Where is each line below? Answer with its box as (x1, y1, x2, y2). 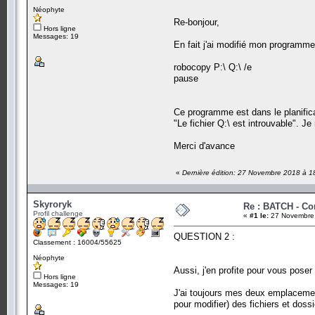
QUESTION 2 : (174, 231, 235, 242)
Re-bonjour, (174, 16, 219, 27)
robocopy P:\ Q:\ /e (174, 61, 252, 72)
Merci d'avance (174, 140, 235, 151)
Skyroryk (33, 198, 72, 210)
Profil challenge (33, 209, 83, 217)
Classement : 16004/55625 (33, 238, 122, 246)
